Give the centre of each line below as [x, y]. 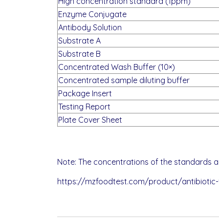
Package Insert [85, 93]
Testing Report [84, 107]
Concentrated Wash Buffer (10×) [117, 67]
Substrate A [79, 41]
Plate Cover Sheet [90, 120]
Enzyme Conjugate [92, 14]
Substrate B [79, 54]
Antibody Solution [90, 27]
